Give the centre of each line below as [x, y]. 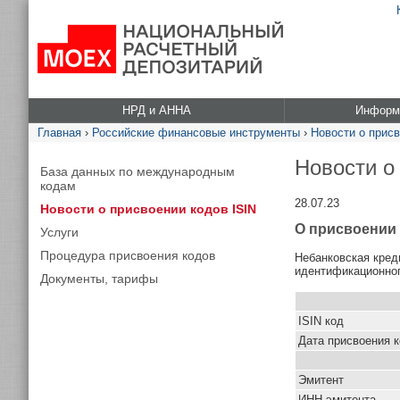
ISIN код [321, 321]
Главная [59, 133]
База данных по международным [137, 171]
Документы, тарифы [99, 279]
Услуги [59, 232]
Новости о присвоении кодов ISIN [148, 209]
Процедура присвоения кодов [128, 255]
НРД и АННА [156, 110]
